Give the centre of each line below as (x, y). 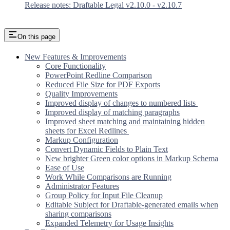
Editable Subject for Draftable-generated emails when (132, 204)
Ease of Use (65, 167)
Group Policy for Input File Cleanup (104, 195)
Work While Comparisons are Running (108, 177)
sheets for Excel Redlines (87, 130)
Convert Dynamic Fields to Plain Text (107, 149)
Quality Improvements (81, 93)
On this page (36, 36)
